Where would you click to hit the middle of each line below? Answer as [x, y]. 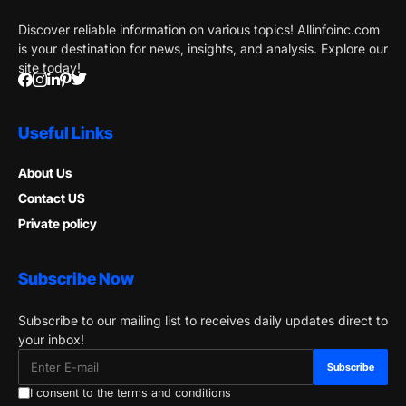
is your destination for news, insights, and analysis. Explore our [203, 48]
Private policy [58, 223]
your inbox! [51, 339]
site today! [49, 67]
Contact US [52, 198]
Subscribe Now [76, 278]
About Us [45, 172]
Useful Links [66, 132]
